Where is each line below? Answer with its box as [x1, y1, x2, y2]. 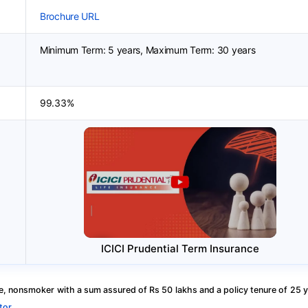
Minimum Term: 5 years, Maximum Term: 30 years [40, 44, 256, 56]
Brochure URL [40, 10, 100, 22]
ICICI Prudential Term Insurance [100, 241, 259, 255]
